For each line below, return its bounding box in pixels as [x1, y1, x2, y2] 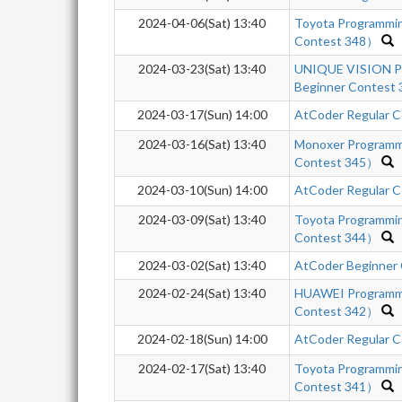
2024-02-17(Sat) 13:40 [138, 361, 266, 376]
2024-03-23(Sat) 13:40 [138, 61, 266, 76]
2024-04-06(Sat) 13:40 [138, 15, 266, 31]
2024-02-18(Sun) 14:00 [136, 331, 267, 346]
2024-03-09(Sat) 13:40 [138, 212, 266, 227]
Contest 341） [294, 379, 379, 394]
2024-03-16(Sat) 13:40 [138, 136, 266, 152]
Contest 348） [294, 33, 379, 48]
